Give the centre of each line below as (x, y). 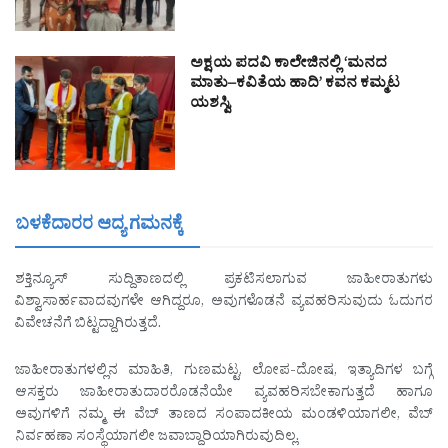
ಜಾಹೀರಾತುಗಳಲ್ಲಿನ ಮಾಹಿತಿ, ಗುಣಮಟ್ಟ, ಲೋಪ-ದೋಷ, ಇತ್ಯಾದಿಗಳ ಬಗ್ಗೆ (224, 372)
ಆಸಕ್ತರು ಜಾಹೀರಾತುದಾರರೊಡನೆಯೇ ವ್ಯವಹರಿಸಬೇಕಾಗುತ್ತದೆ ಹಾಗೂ (224, 394)
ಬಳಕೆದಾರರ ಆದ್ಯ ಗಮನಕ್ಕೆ (99, 228)
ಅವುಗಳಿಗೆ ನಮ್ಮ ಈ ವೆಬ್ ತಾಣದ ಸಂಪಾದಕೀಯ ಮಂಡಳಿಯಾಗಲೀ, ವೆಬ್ (224, 416)
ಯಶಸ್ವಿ (210, 105)
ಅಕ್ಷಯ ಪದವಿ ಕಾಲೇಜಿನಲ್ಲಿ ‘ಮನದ (288, 65)
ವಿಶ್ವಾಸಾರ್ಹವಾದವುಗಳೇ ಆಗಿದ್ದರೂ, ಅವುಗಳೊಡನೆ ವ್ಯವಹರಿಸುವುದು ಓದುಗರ (224, 304)
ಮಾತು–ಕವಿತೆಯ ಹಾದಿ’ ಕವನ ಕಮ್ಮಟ (295, 85)
